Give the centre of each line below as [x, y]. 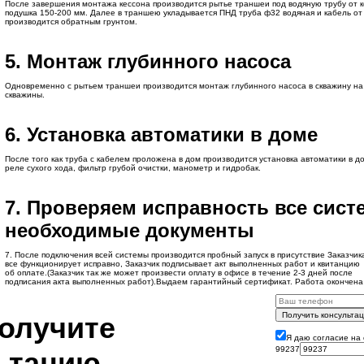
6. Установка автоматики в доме [161, 134]
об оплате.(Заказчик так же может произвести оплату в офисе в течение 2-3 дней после [178, 273]
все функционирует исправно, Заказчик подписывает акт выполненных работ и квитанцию [182, 264]
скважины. [24, 95]
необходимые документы [129, 230]
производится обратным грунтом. [71, 22]
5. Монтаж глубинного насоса [147, 61]
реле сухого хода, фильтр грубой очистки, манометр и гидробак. [132, 168]
